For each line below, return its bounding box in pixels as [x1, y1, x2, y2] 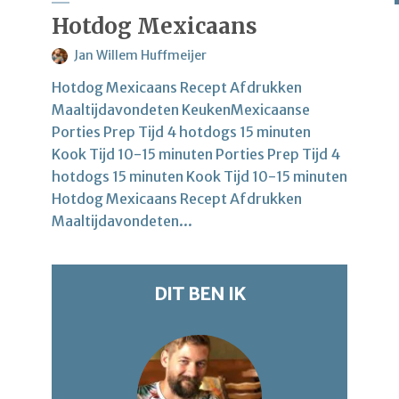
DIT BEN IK [153, 281, 246, 305]
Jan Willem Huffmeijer [74, 46, 207, 63]
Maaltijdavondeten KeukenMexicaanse [52, 100, 310, 118]
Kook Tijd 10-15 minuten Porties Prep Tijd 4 [52, 144, 340, 163]
